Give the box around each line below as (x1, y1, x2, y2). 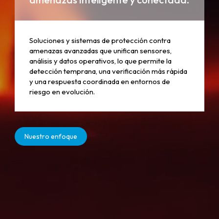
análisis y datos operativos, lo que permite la (29, 56, 172, 66)
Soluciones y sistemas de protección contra (29, 36, 171, 45)
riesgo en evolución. (29, 87, 95, 96)
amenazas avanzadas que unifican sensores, (29, 46, 172, 55)
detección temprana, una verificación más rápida (29, 66, 187, 76)
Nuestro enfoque (24, 132, 77, 141)
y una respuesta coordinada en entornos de (29, 77, 170, 86)
